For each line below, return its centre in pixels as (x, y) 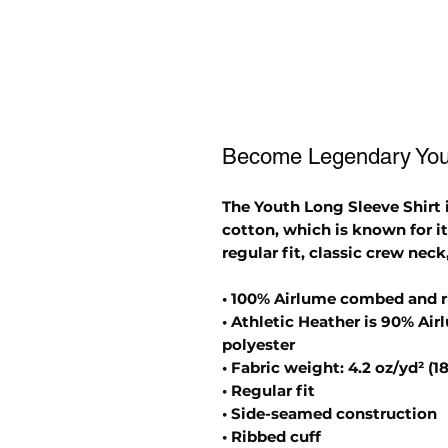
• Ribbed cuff (271, 436)
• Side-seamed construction (329, 413)
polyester (258, 344)
